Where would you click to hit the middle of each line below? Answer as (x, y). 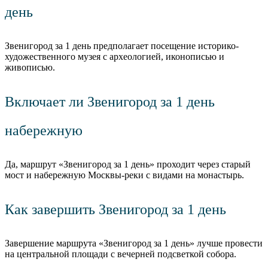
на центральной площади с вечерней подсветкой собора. (121, 254)
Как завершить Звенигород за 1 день (115, 210)
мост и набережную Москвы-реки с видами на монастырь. (124, 175)
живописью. (30, 68)
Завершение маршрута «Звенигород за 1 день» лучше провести (134, 243)
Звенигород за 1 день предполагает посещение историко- (122, 46)
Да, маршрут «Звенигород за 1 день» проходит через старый (128, 165)
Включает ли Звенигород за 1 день (110, 102)
